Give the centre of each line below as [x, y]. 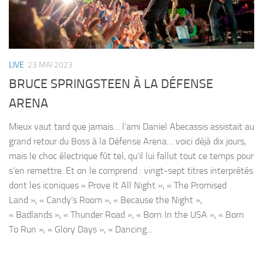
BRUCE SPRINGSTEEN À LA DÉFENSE [111, 84]
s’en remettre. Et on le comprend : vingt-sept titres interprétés [131, 171]
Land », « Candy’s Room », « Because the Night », [105, 200]
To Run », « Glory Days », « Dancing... [80, 230]
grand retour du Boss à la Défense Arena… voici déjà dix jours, [127, 141]
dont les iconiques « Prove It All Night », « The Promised [118, 186]
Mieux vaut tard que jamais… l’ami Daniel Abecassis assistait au [131, 127]
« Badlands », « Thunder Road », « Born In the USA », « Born [127, 215]
